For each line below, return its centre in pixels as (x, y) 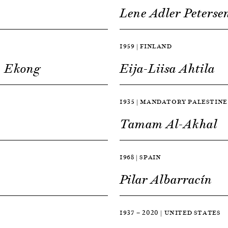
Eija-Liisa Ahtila (167, 69)
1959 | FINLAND (146, 46)
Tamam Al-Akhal (169, 124)
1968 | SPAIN (140, 157)
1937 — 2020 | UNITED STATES (173, 212)
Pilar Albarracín (166, 180)
